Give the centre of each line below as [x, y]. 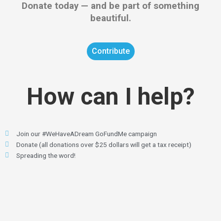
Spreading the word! [46, 155]
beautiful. [110, 18]
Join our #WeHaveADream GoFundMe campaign [86, 133]
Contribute [110, 51]
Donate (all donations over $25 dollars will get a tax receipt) [104, 144]
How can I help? [110, 96]
